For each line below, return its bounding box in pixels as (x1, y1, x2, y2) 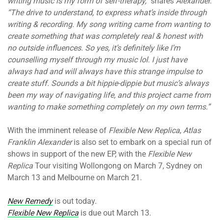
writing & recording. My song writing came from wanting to (7, 20, 210, 29)
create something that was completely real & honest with (7, 31, 203, 41)
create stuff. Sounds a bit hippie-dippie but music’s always (7, 79, 209, 88)
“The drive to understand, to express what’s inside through (7, 8, 207, 18)
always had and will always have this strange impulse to (7, 67, 202, 77)
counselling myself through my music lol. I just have (7, 55, 187, 65)
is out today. (53, 196, 97, 206)
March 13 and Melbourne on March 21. (7, 173, 142, 183)
